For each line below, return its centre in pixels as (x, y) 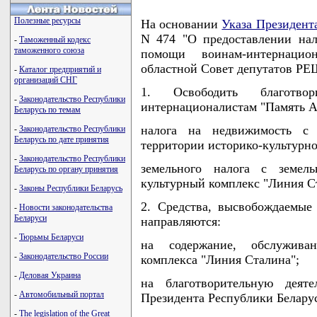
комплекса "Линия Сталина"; (220, 259)
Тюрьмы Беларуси (51, 237)
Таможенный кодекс (55, 40)
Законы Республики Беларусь (71, 188)
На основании (181, 24)
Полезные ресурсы (47, 21)
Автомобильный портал (62, 294)
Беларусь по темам (47, 110)
